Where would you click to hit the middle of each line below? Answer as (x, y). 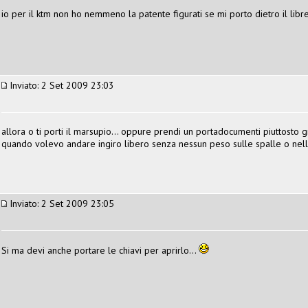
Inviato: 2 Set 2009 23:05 (60, 203)
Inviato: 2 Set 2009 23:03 (60, 85)
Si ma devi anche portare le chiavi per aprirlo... (100, 250)
